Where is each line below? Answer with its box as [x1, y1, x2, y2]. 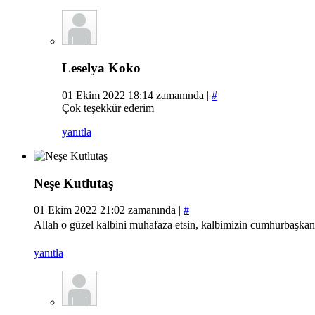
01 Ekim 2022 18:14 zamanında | [62, 89, 212, 101]
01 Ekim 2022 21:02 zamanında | [34, 204, 184, 217]
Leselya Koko [62, 60, 141, 76]
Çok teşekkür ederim [62, 102, 154, 114]
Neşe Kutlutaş [34, 175, 113, 191]
